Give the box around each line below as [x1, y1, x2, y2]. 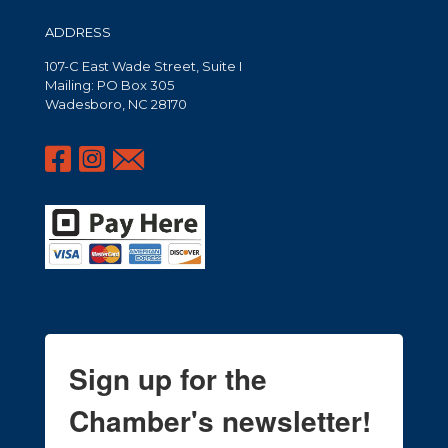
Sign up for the [69, 358, 267, 400]
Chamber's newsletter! [69, 400, 371, 442]
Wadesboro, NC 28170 [45, 96, 187, 112]
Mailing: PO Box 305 [45, 77, 174, 93]
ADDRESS [45, 24, 111, 40]
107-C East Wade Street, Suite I [45, 58, 242, 74]
